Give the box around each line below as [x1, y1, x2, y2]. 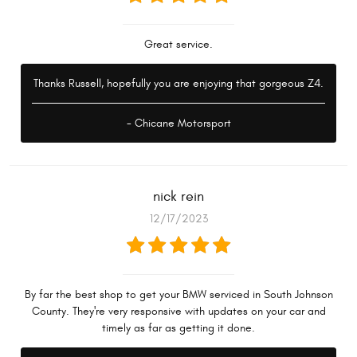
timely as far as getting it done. [102, 321, 255, 335]
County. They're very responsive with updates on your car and [31, 304, 326, 319]
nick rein [153, 188, 204, 206]
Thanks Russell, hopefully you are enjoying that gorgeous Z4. [33, 76, 324, 91]
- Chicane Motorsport [126, 116, 231, 131]
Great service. [144, 37, 213, 52]
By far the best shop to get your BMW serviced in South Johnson [24, 288, 333, 302]
